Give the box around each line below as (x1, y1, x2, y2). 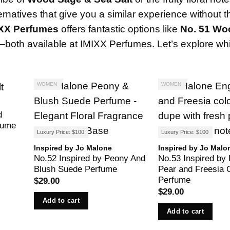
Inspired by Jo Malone (33, 144, 112, 152)
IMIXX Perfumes (80, 39, 152, 50)
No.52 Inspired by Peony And (33, 154, 145, 164)
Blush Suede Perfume (33, 164, 117, 175)
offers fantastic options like (59, 24, 180, 35)
